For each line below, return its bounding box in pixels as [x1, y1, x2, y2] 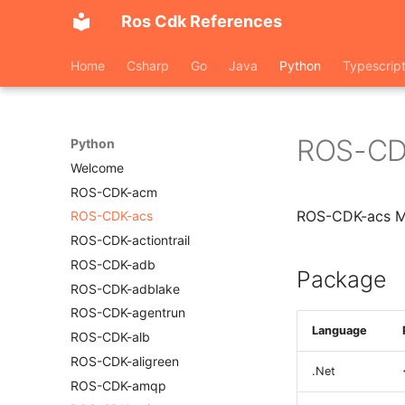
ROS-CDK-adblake [71, 280, 180, 297]
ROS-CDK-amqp [71, 377, 166, 393]
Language [312, 324, 367, 337]
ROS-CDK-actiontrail [71, 232, 190, 248]
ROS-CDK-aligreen [71, 353, 179, 369]
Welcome [71, 159, 124, 175]
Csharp [127, 58, 169, 73]
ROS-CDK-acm [71, 184, 157, 200]
